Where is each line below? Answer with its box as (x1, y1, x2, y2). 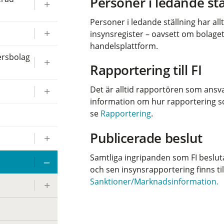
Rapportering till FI (90, 61, 202, 79)
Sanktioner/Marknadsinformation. (90, 175, 219, 187)
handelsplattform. (90, 40, 158, 51)
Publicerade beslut (90, 128, 202, 147)
